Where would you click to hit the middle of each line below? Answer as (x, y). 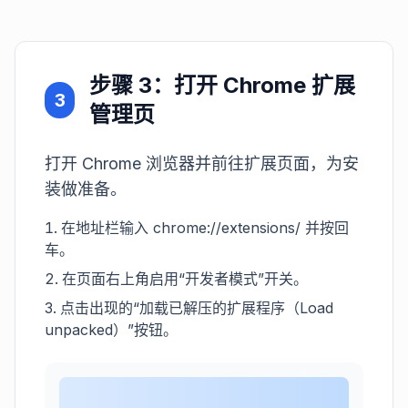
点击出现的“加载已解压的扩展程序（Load (197, 307)
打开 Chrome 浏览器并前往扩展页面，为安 (202, 163)
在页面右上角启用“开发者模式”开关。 (185, 278)
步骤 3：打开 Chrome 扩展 (223, 85)
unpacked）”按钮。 (111, 329)
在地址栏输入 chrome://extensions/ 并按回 (205, 227)
